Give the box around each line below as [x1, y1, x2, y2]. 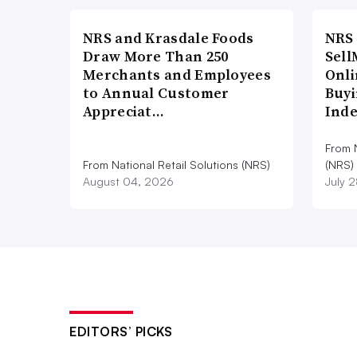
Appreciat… [83, 101, 165, 122]
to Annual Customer [83, 83, 229, 104]
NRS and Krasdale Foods [83, 28, 254, 49]
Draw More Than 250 [83, 46, 229, 67]
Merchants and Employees [83, 65, 271, 85]
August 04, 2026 [83, 175, 174, 189]
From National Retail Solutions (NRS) [83, 158, 270, 172]
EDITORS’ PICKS [69, 324, 172, 340]
